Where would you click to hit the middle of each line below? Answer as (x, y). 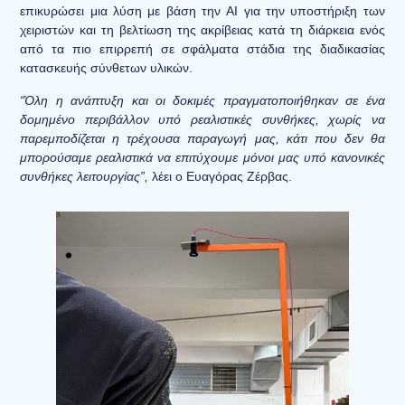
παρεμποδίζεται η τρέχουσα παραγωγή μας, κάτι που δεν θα (202, 138)
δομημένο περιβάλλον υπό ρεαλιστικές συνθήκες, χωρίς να (202, 119)
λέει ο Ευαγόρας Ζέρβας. (221, 176)
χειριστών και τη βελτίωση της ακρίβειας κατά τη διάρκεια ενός (202, 30)
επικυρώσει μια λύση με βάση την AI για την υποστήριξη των (202, 11)
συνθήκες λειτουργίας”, (85, 176)
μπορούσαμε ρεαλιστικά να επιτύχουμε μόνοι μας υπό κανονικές (202, 157)
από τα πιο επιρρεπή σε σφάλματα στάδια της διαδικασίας (202, 49)
